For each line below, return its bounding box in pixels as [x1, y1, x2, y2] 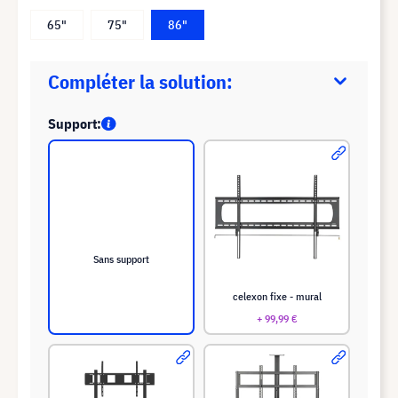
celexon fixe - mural [232, 289, 322, 303]
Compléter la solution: [48, 68, 233, 95]
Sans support [93, 251, 149, 266]
